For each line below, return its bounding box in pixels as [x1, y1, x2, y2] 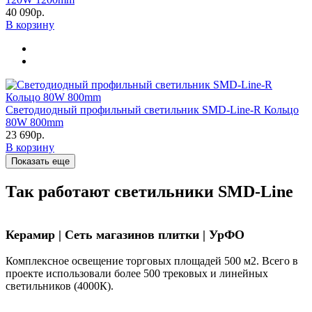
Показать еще [11, 156, 70, 167]
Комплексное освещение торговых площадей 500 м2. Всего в [6, 254, 298, 267]
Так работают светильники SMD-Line [6, 182, 293, 201]
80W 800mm [6, 116, 63, 129]
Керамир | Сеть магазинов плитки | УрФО [6, 227, 244, 242]
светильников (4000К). [6, 279, 114, 292]
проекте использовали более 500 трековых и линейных [6, 267, 268, 279]
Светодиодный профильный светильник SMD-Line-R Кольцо [6, 104, 299, 116]
